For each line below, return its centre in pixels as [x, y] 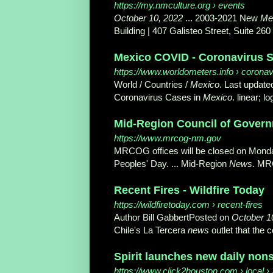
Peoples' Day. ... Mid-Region [172, 164]
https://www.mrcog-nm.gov [168, 138]
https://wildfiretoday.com [162, 205]
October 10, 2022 [148, 18]
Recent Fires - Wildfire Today [189, 190]
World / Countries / [152, 85]
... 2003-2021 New [222, 18]
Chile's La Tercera [151, 230]
